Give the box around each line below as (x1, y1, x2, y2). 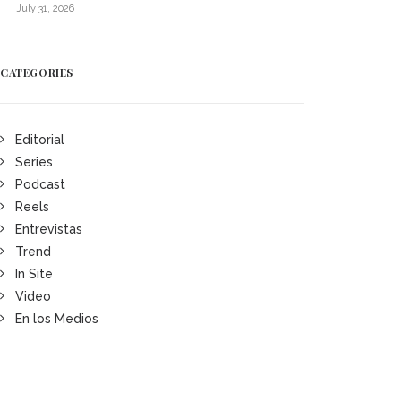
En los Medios (15, 311, 98, 326)
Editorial (15, 132, 64, 147)
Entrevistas (15, 222, 82, 236)
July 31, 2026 (16, 3, 74, 14)
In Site (15, 267, 53, 281)
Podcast (15, 177, 65, 192)
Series (15, 155, 53, 169)
